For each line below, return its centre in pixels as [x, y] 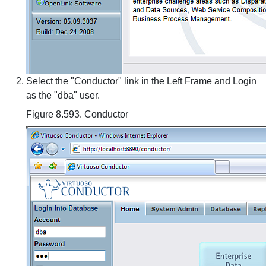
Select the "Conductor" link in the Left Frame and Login [141, 81]
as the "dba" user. [63, 95]
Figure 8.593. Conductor [77, 114]
